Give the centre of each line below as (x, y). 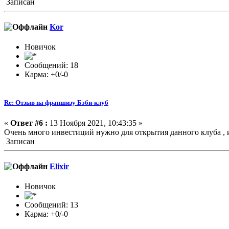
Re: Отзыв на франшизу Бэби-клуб (56, 103)
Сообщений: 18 (51, 65)
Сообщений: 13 (51, 205)
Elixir (59, 166)
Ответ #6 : (29, 123)
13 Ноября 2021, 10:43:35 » (95, 123)
